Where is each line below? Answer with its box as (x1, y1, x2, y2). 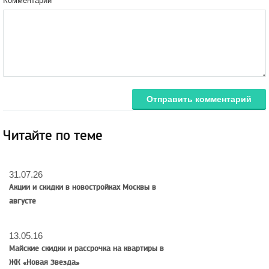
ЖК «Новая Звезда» (9, 258, 79, 267)
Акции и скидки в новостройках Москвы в (9, 183, 156, 192)
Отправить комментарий (147, 94, 252, 104)
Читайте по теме (3, 127, 103, 144)
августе (9, 196, 36, 206)
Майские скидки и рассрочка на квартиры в (9, 244, 164, 253)
